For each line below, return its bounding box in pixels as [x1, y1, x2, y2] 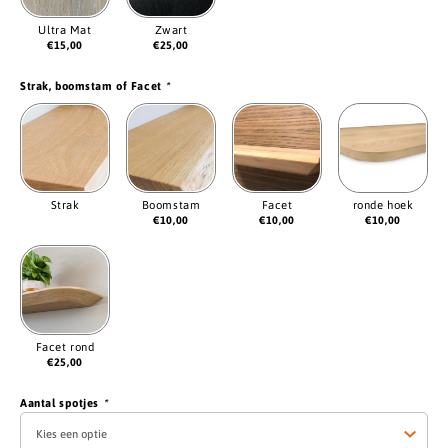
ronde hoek [352, 197, 414, 211]
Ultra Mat [38, 22, 92, 36]
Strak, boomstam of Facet [20, 78, 166, 92]
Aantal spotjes [20, 395, 103, 409]
